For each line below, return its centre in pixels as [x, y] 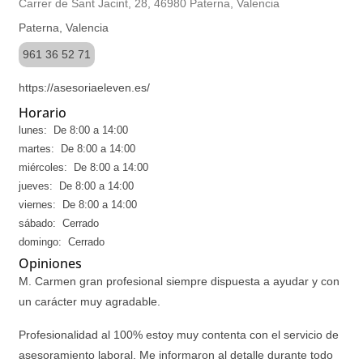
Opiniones [50, 263]
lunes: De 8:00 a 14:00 [73, 130]
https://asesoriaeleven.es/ [84, 88]
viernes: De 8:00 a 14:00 [78, 205]
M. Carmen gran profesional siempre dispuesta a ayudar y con [179, 281]
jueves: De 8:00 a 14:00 [76, 186]
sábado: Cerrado [59, 223]
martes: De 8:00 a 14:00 [77, 149]
